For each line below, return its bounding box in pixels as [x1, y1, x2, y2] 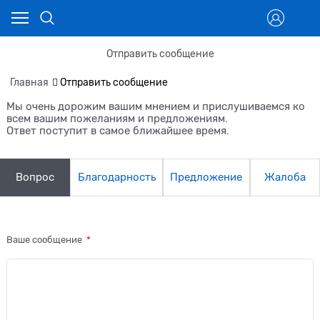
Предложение [170, 171, 243, 183]
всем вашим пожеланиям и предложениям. [6, 112, 229, 124]
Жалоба [264, 171, 306, 183]
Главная [10, 76, 49, 89]
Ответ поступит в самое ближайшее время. [6, 124, 230, 136]
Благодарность [77, 171, 156, 183]
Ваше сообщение [6, 234, 85, 246]
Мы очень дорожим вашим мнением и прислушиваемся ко [6, 100, 306, 112]
